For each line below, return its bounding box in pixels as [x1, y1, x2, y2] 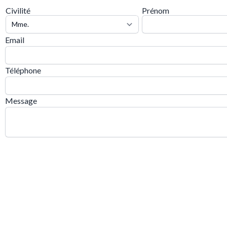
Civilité [6, 6, 30, 15]
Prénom [142, 6, 169, 15]
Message [5, 96, 37, 105]
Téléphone [5, 65, 41, 75]
